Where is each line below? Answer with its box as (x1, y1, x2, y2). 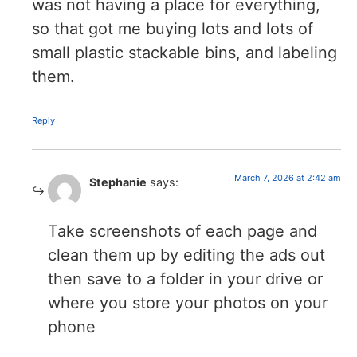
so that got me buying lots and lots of (32, 19, 313, 39)
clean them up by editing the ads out (48, 245, 325, 265)
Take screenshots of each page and (48, 221, 317, 241)
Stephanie (89, 175, 147, 190)
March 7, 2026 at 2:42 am (234, 172, 341, 184)
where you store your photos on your (48, 292, 328, 312)
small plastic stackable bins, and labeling (32, 43, 337, 63)
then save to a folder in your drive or (48, 269, 323, 288)
